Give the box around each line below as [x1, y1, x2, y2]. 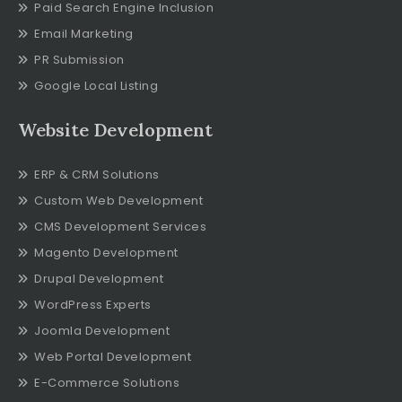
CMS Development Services [34, 218, 206, 235]
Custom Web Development [34, 192, 203, 209]
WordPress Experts [34, 296, 152, 313]
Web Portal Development [34, 348, 191, 365]
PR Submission [34, 51, 125, 68]
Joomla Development [34, 322, 170, 339]
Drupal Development [34, 270, 163, 287]
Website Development [18, 118, 213, 141]
